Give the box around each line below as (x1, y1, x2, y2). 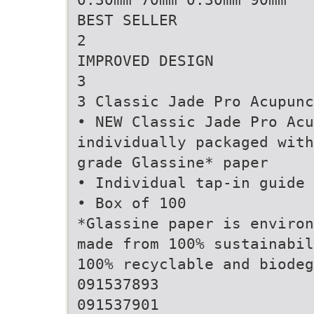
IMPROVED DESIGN (77, 52, 214, 69)
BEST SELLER (77, 11, 177, 29)
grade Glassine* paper (77, 153, 268, 171)
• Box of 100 (77, 194, 186, 212)
